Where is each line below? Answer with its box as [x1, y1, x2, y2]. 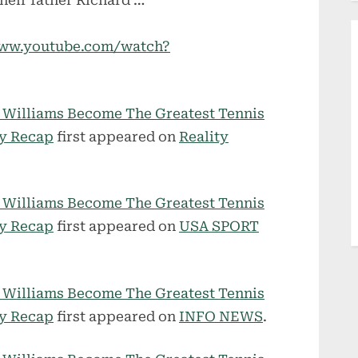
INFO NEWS [179, 308, 263, 324]
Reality [179, 128, 229, 145]
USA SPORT [179, 218, 259, 235]
